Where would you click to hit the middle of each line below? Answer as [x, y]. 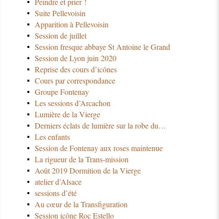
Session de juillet [60, 36]
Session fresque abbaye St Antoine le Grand [102, 47]
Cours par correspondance [75, 81]
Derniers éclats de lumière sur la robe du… [100, 126]
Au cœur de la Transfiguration [81, 204]
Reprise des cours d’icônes [76, 69]
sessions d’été [55, 193]
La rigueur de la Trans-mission [81, 159]
